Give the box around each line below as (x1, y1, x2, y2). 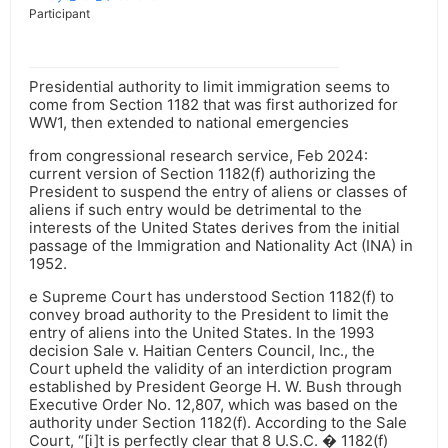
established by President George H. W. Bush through (29, 377, 402, 397)
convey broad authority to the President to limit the (29, 305, 389, 325)
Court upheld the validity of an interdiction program (29, 359, 392, 379)
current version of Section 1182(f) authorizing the (29, 164, 376, 184)
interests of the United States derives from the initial (29, 218, 400, 238)
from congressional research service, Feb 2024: (29, 146, 368, 166)
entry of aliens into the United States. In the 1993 (29, 323, 375, 343)
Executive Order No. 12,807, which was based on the (29, 395, 398, 415)
